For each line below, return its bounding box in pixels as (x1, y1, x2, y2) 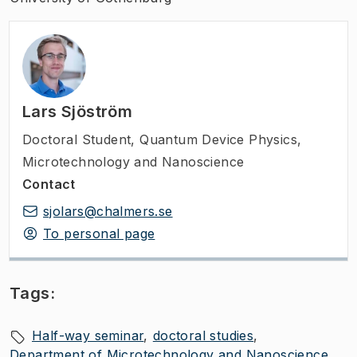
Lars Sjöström (22, 102, 133, 121)
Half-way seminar (32, 328, 144, 343)
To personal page (43, 226, 155, 241)
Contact (22, 176, 76, 192)
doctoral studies (152, 328, 254, 343)
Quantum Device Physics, (139, 131, 302, 147)
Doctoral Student (22, 131, 131, 147)
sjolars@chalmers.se (43, 203, 173, 219)
